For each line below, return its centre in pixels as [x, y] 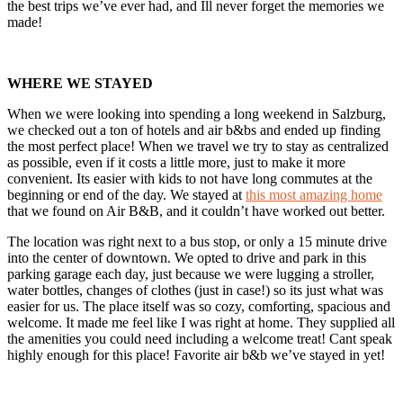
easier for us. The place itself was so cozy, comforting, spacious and [199, 306]
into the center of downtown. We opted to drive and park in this [187, 257]
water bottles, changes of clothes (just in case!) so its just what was [195, 290]
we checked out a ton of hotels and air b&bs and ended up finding [194, 130]
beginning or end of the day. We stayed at [126, 194]
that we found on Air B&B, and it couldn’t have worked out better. [196, 210]
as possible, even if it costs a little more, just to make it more [176, 162]
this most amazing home [314, 194]
